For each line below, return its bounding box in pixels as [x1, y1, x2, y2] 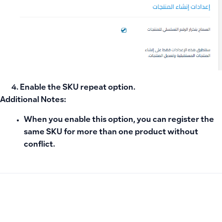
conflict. [24, 141, 55, 149]
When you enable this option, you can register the [24, 116, 214, 124]
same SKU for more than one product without [24, 128, 198, 136]
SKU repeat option [62, 84, 133, 92]
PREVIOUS [68, 213, 101, 220]
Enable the [20, 84, 62, 92]
